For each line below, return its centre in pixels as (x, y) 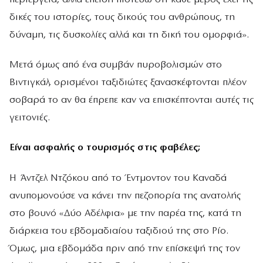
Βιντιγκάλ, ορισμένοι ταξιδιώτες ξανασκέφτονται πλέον (128, 83)
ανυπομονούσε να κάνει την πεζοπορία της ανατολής (125, 195)
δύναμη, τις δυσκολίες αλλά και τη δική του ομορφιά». (129, 35)
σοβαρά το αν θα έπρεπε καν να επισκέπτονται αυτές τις (131, 100)
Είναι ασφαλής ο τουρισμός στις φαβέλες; (105, 148)
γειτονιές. (30, 118)
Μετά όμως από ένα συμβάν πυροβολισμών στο (116, 65)
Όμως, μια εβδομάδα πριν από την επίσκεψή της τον (125, 248)
